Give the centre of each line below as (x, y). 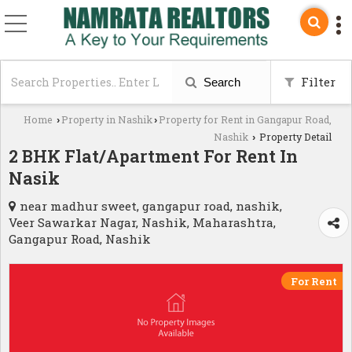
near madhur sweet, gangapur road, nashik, (151, 205)
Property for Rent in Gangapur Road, (245, 119)
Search (220, 82)
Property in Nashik (107, 119)
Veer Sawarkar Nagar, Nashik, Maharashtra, (142, 222)
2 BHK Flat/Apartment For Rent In (153, 156)
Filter (317, 81)
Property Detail (294, 136)
